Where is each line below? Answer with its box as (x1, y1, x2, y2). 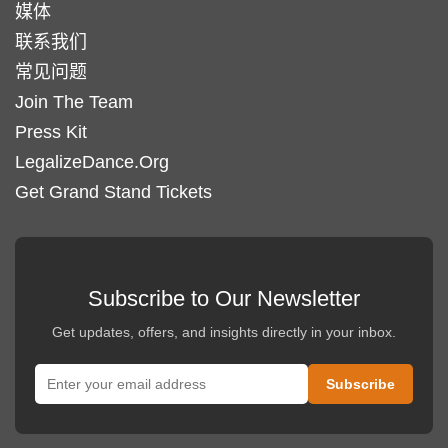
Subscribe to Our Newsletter (88, 286, 360, 311)
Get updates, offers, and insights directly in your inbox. (52, 324, 396, 340)
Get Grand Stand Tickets (15, 182, 212, 202)
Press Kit (15, 122, 87, 142)
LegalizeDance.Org (15, 152, 169, 172)
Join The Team (15, 92, 133, 112)
